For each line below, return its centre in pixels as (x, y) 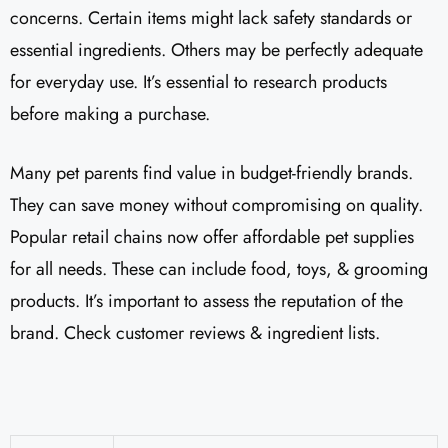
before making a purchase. (110, 114)
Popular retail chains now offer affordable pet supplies (212, 237)
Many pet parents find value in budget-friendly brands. (211, 173)
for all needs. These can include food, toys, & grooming (219, 269)
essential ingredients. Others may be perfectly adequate (216, 50)
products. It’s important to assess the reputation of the (206, 301)
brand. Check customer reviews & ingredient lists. (195, 333)
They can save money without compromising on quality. (216, 205)
